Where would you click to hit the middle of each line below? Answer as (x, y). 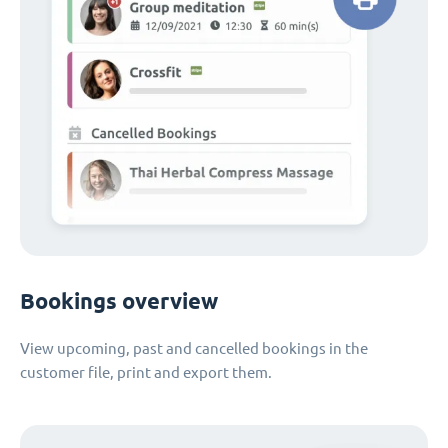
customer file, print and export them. (146, 373)
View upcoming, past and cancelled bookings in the (194, 349)
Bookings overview (119, 301)
